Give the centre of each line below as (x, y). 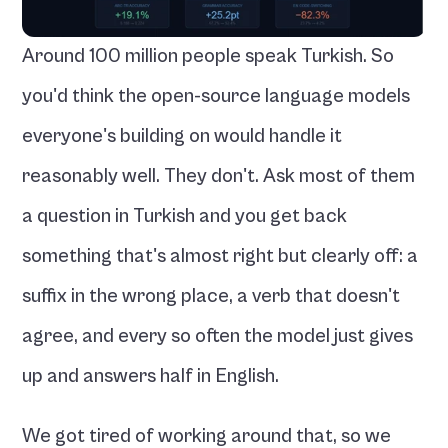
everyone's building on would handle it (182, 136)
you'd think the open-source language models (216, 96)
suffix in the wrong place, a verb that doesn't (211, 296)
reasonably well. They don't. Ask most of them (219, 176)
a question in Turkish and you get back (185, 216)
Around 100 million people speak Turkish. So (208, 56)
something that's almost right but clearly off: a (220, 256)
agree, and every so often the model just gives (218, 336)
